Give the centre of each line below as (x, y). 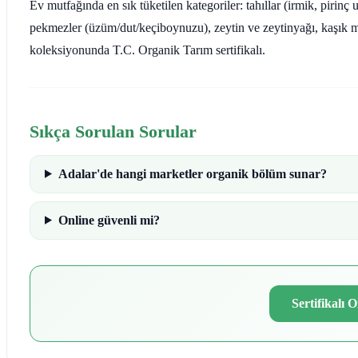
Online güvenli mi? (109, 220)
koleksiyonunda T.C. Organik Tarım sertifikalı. (147, 50)
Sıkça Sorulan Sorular (113, 131)
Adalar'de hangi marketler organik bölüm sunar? (192, 173)
